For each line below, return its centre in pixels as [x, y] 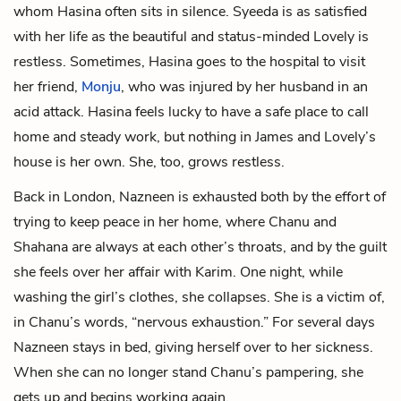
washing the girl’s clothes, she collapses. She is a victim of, [199, 297]
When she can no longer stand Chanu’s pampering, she [188, 372]
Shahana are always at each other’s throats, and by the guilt [200, 247]
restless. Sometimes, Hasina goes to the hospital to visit [189, 61]
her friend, [47, 86]
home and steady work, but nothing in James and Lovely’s [195, 137]
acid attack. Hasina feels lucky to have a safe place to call [191, 111]
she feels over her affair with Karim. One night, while [178, 272]
